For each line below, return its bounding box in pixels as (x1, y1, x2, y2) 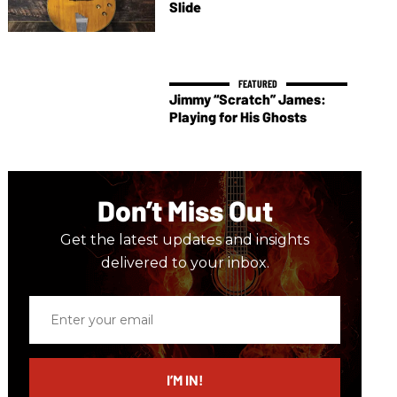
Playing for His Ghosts (168, 108, 307, 126)
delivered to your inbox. (100, 254, 269, 272)
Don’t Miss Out (97, 193, 273, 228)
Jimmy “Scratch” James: (168, 90, 326, 108)
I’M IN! (166, 371, 204, 389)
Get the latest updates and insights (60, 231, 310, 249)
